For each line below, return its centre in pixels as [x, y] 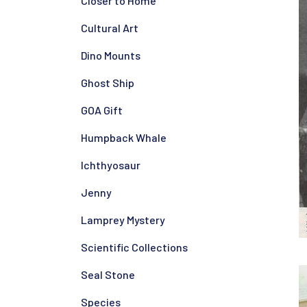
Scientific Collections [134, 247]
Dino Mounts [111, 55]
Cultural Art [110, 27]
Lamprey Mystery [123, 219]
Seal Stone [108, 274]
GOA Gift [102, 110]
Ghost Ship [108, 82]
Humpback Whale [124, 137]
